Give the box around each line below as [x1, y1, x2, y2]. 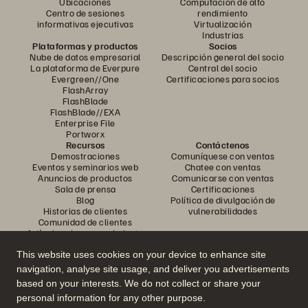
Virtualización [194, 18, 252, 30]
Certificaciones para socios [166, 73, 280, 85]
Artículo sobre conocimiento [26, 227, 144, 239]
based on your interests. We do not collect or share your [16, 278, 261, 289]
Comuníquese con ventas [171, 150, 274, 162]
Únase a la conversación [87, 267, 221, 282]
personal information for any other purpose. [16, 292, 206, 304]
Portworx [66, 128, 104, 140]
